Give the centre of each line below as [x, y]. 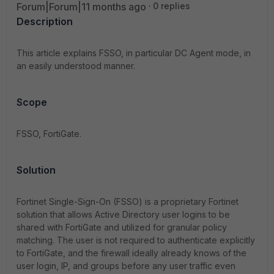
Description [45, 21]
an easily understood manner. [76, 66]
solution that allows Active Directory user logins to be [123, 214]
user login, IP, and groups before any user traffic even [126, 266]
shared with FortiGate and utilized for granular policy [122, 227]
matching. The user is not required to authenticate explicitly [136, 240]
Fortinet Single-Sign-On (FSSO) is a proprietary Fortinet [128, 202]
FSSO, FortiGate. [49, 134]
